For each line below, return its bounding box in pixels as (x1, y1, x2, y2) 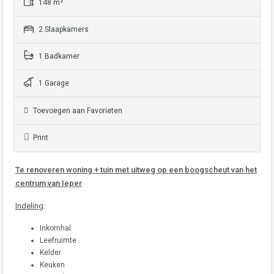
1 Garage (37, 79, 69, 87)
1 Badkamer (37, 52, 80, 61)
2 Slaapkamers (37, 25, 89, 34)
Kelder (40, 248, 61, 257)
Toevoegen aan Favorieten (31, 106, 122, 115)
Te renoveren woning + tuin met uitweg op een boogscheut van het (15, 165, 257, 174)
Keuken (40, 261, 65, 269)
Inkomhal (40, 224, 71, 232)
